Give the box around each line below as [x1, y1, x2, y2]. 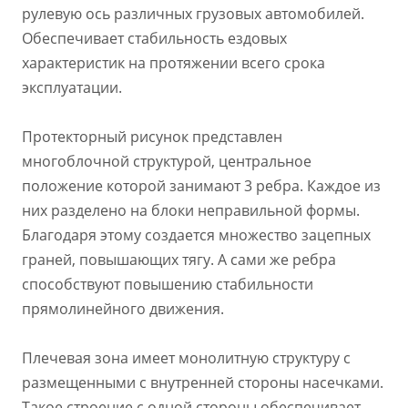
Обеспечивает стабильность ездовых [22, 27, 287, 48]
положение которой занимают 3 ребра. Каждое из [22, 175, 381, 196]
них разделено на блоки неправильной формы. [22, 199, 360, 220]
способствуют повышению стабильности [22, 273, 313, 294]
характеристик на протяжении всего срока [22, 52, 325, 73]
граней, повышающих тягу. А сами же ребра [22, 249, 336, 270]
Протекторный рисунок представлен [22, 126, 282, 147]
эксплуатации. [22, 76, 122, 97]
